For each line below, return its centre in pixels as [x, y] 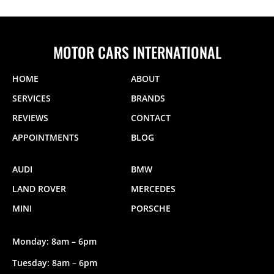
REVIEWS [30, 118]
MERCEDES [153, 189]
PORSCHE [151, 209]
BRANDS [148, 98]
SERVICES [31, 98]
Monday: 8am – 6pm [54, 242]
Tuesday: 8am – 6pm [55, 263]
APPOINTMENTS [46, 138]
